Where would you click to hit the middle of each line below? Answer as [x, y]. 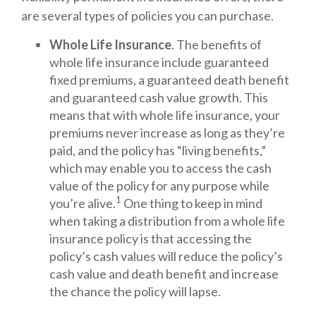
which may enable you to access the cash [160, 168]
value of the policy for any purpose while [159, 186]
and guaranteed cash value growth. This [159, 98]
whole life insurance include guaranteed [159, 62]
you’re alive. [83, 203]
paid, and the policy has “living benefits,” [158, 151]
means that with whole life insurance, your [165, 115]
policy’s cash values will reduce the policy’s [166, 256]
